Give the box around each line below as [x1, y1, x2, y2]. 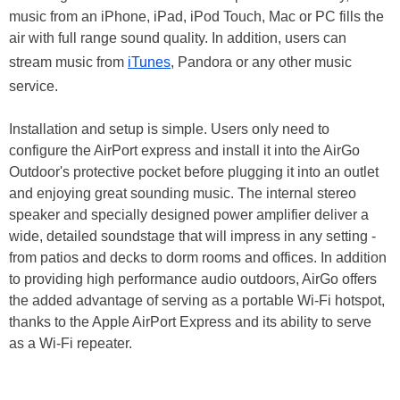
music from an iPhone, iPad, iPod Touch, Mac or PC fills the [9, 9, 384, 24]
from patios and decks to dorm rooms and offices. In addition [9, 250, 387, 265]
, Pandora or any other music [171, 54, 352, 70]
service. [9, 79, 58, 94]
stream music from [9, 54, 128, 70]
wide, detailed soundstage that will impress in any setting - [9, 229, 376, 244]
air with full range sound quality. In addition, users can [9, 30, 346, 46]
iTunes [128, 54, 171, 70]
